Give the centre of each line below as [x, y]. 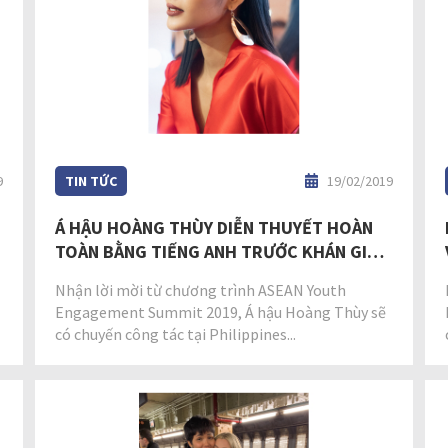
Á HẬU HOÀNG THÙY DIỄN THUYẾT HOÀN [214, 228]
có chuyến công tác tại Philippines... [176, 334]
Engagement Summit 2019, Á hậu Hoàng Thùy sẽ [221, 312]
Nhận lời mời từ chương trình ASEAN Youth [201, 290]
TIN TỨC [91, 181]
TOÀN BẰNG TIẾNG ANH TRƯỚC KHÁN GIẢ [216, 252]
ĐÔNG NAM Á [105, 276]
